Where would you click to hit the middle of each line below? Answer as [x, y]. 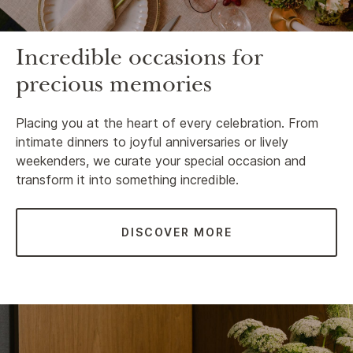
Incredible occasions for [139, 61]
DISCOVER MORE [176, 232]
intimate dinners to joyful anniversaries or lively [152, 142]
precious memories [114, 88]
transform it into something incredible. [127, 180]
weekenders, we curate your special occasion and [161, 161]
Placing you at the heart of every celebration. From [167, 123]
